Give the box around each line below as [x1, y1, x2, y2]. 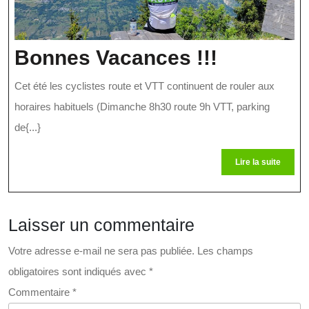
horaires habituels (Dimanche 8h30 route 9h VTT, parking [14, 101, 270, 113]
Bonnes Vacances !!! [14, 46, 217, 70]
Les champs [197, 245, 253, 257]
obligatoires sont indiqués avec [8, 266, 149, 278]
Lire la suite [235, 157, 281, 168]
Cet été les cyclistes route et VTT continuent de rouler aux [14, 80, 275, 92]
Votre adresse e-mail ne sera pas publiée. [8, 245, 195, 257]
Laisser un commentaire [8, 215, 195, 235]
